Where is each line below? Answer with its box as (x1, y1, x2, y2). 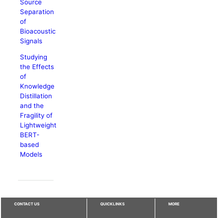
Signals (20, 36, 43, 45)
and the (20, 102, 44, 110)
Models (20, 150, 43, 159)
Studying (20, 53, 48, 61)
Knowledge (20, 82, 55, 91)
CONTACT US (14, 201, 40, 206)
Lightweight (20, 121, 57, 129)
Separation (20, 7, 54, 16)
